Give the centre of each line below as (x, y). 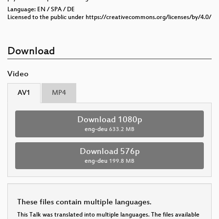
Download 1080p (109, 120)
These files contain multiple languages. (84, 202)
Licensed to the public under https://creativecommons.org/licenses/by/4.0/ (109, 17)
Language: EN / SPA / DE (41, 10)
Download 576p (109, 152)
